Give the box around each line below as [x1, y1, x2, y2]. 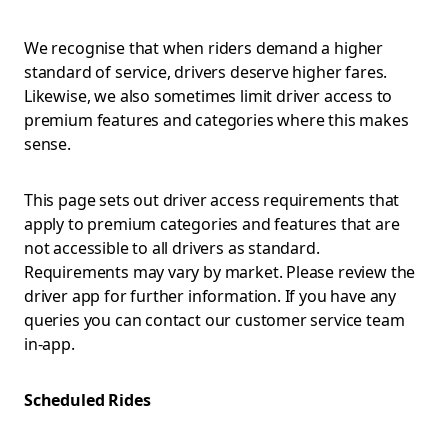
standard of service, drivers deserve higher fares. [24, 61, 388, 83]
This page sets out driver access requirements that [24, 189, 400, 211]
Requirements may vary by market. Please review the [24, 261, 416, 283]
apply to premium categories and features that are [24, 213, 400, 235]
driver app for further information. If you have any [24, 285, 397, 307]
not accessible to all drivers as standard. [24, 237, 320, 259]
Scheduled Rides [24, 389, 151, 411]
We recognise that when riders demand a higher [24, 37, 384, 59]
